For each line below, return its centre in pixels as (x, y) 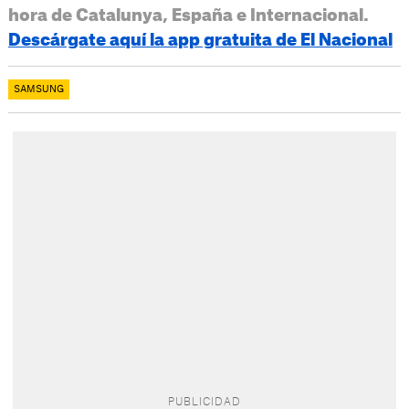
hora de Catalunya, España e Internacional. (188, 16)
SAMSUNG (38, 90)
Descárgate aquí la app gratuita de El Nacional (200, 41)
